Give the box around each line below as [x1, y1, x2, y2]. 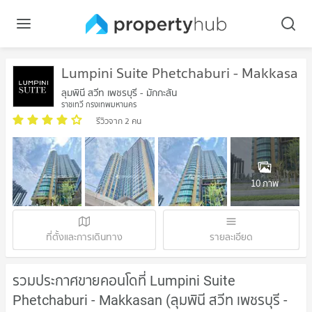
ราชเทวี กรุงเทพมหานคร [61, 98, 136, 111]
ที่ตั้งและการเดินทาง [46, 229, 123, 245]
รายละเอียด [210, 229, 253, 245]
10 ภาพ [251, 175, 279, 191]
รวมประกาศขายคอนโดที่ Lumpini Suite [13, 272, 235, 290]
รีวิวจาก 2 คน [96, 114, 141, 127]
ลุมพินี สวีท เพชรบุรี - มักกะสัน [61, 85, 177, 100]
